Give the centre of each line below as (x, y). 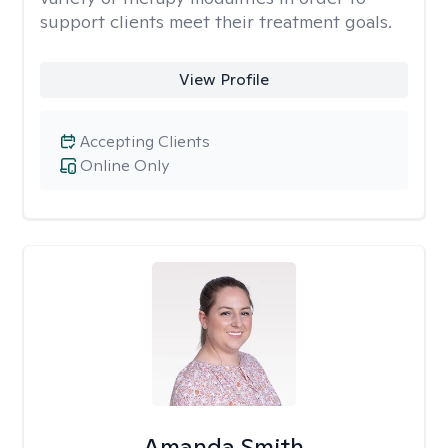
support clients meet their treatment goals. (216, 21)
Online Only (124, 165)
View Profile (223, 79)
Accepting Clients (145, 141)
